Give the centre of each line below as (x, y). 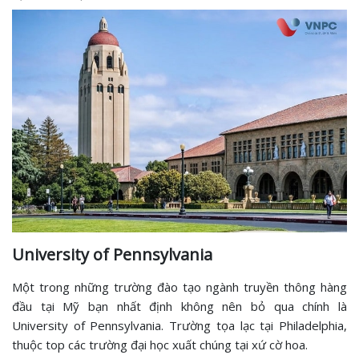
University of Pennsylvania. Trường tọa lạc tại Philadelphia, (179, 326)
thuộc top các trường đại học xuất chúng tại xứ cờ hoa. (161, 345)
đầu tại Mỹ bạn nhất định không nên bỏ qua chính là (179, 307)
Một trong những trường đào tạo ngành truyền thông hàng (179, 287)
